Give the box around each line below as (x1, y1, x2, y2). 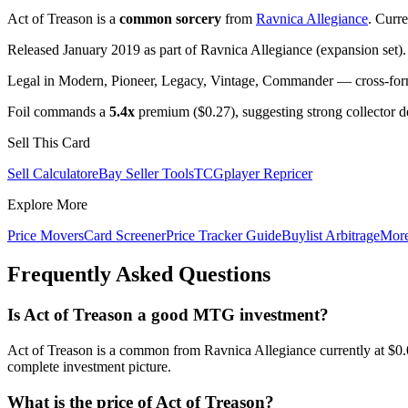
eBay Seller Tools (92, 166, 194, 182)
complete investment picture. (7, 358, 171, 374)
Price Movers (7, 228, 84, 244)
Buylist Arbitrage (281, 228, 380, 244)
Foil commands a (7, 104, 109, 120)
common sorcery (119, 11, 221, 27)
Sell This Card (7, 135, 90, 151)
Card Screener (84, 228, 166, 244)
